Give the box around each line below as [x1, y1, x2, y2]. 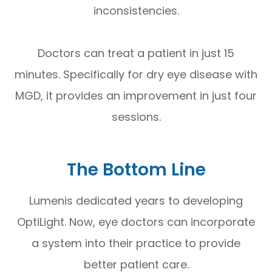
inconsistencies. [93, 2, 179, 18]
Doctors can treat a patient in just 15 [38, 45, 234, 61]
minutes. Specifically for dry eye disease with [15, 66, 257, 82]
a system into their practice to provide [32, 235, 240, 251]
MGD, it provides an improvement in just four [15, 87, 257, 103]
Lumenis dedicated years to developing [29, 192, 243, 208]
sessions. [111, 109, 161, 124]
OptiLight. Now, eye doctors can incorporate [17, 214, 255, 229]
